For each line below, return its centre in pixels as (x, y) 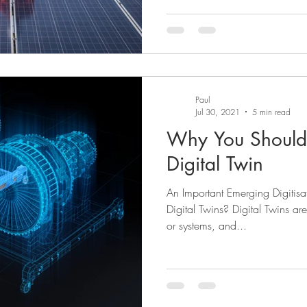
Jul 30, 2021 (218, 112)
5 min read (271, 112)
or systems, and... (207, 225)
